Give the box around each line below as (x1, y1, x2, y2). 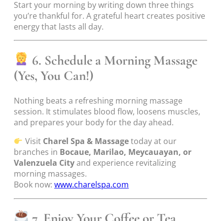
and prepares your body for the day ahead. (14, 117, 174, 128)
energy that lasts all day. (14, 21, 104, 32)
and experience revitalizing (74, 157, 176, 169)
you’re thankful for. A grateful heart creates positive (14, 10, 205, 21)
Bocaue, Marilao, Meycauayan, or (60, 147, 191, 158)
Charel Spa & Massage (42, 136, 129, 147)
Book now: (14, 179, 54, 190)
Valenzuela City (14, 157, 74, 169)
